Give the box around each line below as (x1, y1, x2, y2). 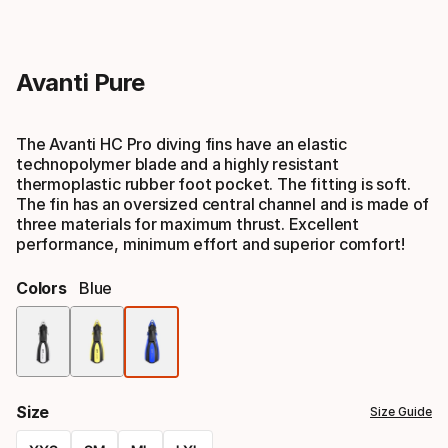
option (178, 376, 244, 404)
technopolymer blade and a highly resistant (16, 153, 339, 174)
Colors (16, 277, 67, 298)
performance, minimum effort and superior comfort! (16, 233, 405, 254)
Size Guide (370, 404, 432, 420)
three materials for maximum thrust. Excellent (16, 213, 360, 234)
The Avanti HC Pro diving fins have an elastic (16, 133, 348, 154)
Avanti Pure (16, 68, 145, 97)
